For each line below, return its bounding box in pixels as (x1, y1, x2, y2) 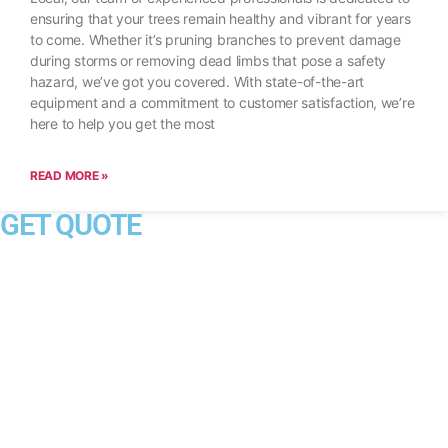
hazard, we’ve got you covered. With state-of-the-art (30, 73, 364, 91)
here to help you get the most (30, 115, 216, 133)
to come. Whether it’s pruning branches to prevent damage (30, 31, 401, 49)
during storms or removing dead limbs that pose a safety (30, 52, 387, 70)
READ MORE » (30, 168, 110, 184)
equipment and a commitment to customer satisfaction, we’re (30, 94, 415, 112)
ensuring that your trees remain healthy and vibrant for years (30, 10, 411, 28)
